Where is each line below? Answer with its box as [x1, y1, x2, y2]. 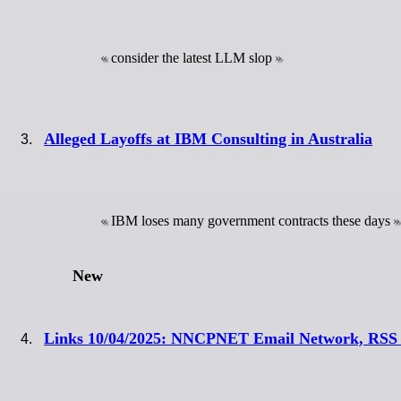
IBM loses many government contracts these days [111, 213, 390, 229]
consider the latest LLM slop [111, 49, 272, 65]
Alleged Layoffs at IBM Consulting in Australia [44, 130, 373, 149]
